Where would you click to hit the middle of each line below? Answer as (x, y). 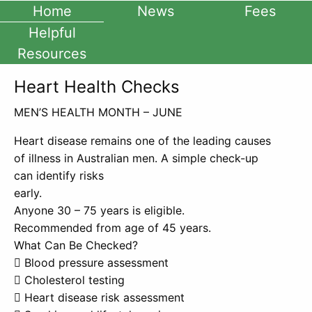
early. (28, 193)
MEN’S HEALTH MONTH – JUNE (98, 112)
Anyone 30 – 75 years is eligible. (99, 210)
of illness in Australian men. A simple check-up (136, 158)
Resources (52, 54)
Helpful (52, 33)
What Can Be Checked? (76, 245)
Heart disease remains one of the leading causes (142, 141)
